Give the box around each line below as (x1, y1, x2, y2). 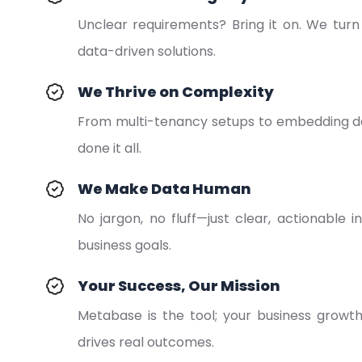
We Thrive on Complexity (78, 82, 274, 102)
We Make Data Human (78, 179, 251, 199)
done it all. (78, 139, 141, 158)
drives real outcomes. (78, 333, 214, 351)
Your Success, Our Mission (78, 276, 280, 296)
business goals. (78, 236, 171, 255)
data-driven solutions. (78, 42, 216, 61)
